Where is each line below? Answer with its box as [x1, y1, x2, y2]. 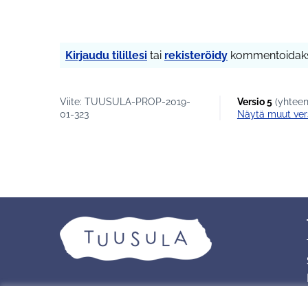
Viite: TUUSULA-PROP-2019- [60, 96, 190, 108]
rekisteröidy [164, 49, 228, 63]
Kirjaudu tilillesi [65, 49, 147, 63]
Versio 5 [236, 96, 272, 108]
